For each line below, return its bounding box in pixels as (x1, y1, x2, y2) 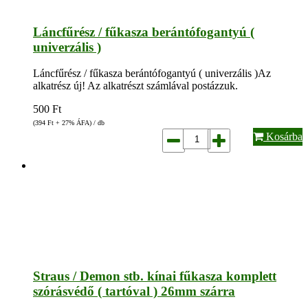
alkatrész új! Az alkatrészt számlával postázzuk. (33, 80, 238, 92)
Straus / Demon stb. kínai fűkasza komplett (33, 269, 276, 284)
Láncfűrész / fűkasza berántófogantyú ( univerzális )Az (33, 67, 271, 80)
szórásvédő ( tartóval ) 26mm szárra (33, 284, 235, 299)
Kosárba (263, 131, 302, 143)
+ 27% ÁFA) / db (54, 119, 104, 127)
